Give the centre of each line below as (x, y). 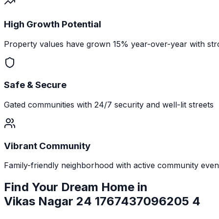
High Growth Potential (53, 24)
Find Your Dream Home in (76, 187)
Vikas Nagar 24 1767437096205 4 (102, 201)
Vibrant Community (47, 146)
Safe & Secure (35, 85)
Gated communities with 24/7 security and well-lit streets (109, 104)
